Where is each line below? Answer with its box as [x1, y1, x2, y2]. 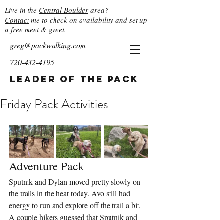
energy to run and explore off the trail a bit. [9, 200, 145, 211]
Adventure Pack [9, 158, 84, 174]
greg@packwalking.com [10, 40, 86, 50]
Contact [5, 15, 29, 25]
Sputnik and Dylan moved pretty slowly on [9, 176, 142, 187]
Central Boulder [39, 5, 88, 15]
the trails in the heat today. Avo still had [9, 188, 132, 199]
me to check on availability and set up [29, 15, 147, 25]
